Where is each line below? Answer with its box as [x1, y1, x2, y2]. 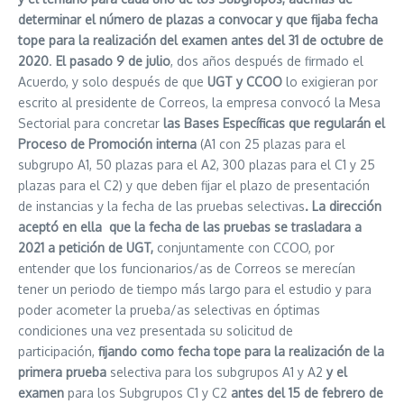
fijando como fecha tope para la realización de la [98, 343, 384, 359]
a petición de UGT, [48, 239, 157, 255]
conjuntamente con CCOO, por [157, 239, 335, 255]
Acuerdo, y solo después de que [18, 73, 207, 89]
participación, [18, 343, 98, 359]
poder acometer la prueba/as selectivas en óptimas [18, 301, 320, 317]
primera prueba [18, 363, 110, 380]
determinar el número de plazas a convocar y [18, 11, 286, 27]
